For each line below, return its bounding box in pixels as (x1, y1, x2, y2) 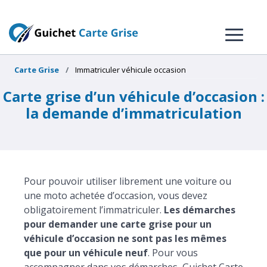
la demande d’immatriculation (25, 103, 242, 123)
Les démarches (164, 203, 235, 216)
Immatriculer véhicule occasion (75, 64, 186, 75)
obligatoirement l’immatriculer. (24, 203, 164, 216)
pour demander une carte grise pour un (24, 218, 212, 231)
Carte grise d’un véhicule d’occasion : (2, 86, 265, 106)
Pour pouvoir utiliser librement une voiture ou (24, 175, 231, 188)
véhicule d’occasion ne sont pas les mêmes (24, 232, 226, 245)
